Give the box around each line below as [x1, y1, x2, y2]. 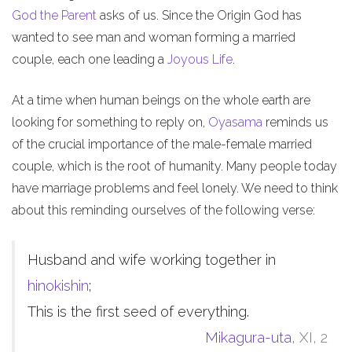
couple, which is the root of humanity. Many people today [12, 159, 337, 174]
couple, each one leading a [12, 52, 167, 68]
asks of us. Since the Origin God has [97, 8, 302, 24]
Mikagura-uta [205, 329, 291, 346]
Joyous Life [167, 52, 233, 68]
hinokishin [27, 277, 89, 295]
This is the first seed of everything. [27, 303, 249, 321]
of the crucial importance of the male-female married [12, 137, 312, 152]
